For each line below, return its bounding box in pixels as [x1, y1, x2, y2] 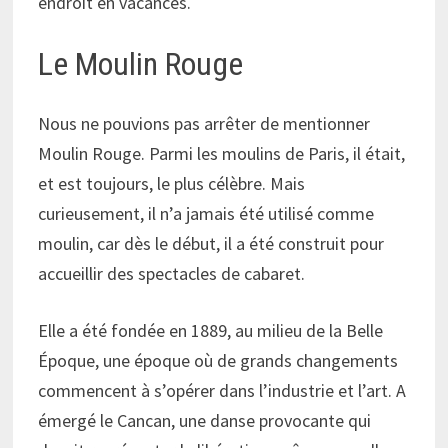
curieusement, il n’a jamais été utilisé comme [38, 202, 375, 226]
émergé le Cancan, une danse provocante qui [38, 409, 372, 433]
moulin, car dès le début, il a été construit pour [38, 232, 385, 256]
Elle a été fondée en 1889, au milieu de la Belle [38, 319, 384, 343]
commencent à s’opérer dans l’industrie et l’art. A [38, 379, 407, 403]
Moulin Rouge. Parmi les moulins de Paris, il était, [38, 142, 406, 166]
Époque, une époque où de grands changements [38, 349, 399, 373]
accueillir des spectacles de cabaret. [38, 262, 306, 286]
